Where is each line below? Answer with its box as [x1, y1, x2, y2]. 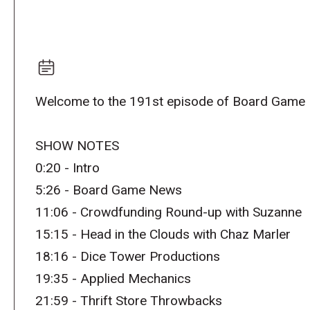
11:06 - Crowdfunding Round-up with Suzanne [35, 204, 302, 221]
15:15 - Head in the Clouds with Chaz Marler [35, 226, 291, 243]
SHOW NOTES [35, 138, 119, 154]
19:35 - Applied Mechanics [35, 271, 191, 287]
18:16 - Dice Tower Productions [35, 248, 220, 265]
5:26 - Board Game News [35, 182, 182, 199]
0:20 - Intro [35, 160, 100, 176]
